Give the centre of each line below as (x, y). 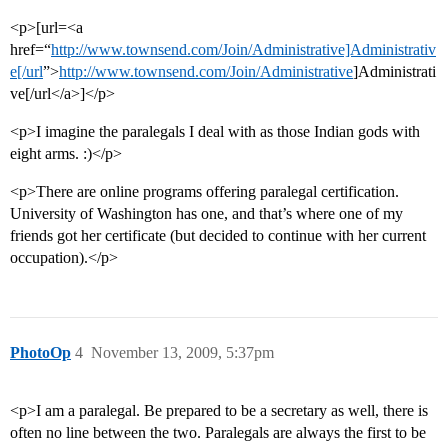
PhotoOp (40, 353)
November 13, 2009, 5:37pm (182, 353)
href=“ (30, 50)
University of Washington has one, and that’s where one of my (206, 214)
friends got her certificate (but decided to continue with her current (218, 236)
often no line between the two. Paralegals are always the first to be (218, 433)
